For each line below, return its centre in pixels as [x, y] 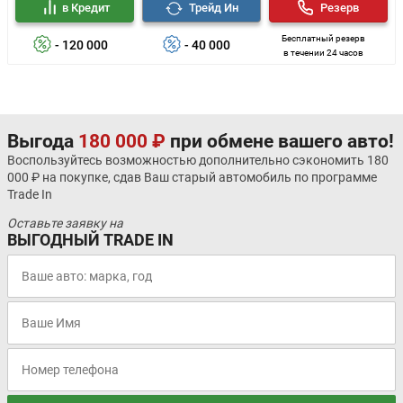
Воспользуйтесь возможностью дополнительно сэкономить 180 [198, 161]
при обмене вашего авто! [280, 142]
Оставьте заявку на [65, 224]
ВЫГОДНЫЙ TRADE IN [90, 240]
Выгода [43, 142]
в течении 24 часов [324, 53]
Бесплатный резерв [324, 39]
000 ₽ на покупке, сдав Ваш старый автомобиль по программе [192, 178]
